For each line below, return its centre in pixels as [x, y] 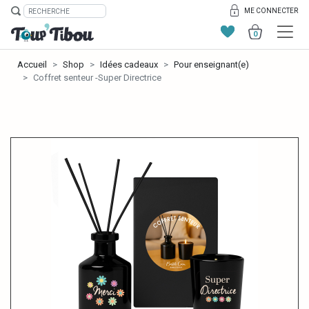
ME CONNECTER [271, 10]
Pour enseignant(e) [211, 64]
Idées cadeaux [129, 64]
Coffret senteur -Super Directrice [97, 78]
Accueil [32, 64]
